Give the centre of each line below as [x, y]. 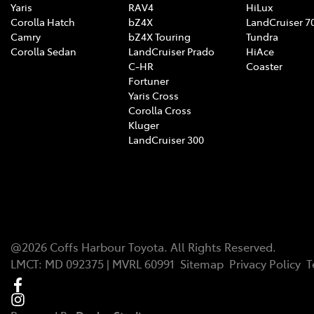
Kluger [144, 124]
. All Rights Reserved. [220, 246]
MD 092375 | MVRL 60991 [110, 263]
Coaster [264, 66]
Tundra [262, 36]
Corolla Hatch [43, 21]
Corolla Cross [160, 110]
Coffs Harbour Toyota [107, 246]
